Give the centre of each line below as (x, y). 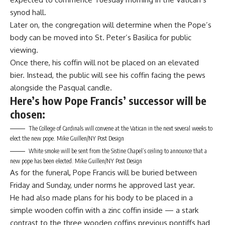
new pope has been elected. (42, 161)
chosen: (28, 114)
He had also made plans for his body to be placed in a (101, 198)
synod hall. (28, 12)
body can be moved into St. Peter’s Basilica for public (101, 37)
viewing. (24, 50)
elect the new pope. (33, 138)
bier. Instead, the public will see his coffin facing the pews (108, 75)
